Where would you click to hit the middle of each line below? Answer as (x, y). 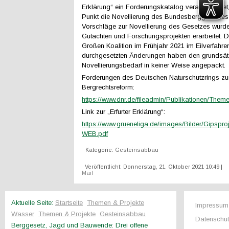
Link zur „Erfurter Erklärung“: (123, 112)
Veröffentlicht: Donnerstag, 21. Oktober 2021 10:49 (152, 167)
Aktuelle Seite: (33, 203)
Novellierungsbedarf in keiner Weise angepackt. (154, 65)
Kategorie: (100, 150)
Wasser (23, 214)
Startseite (69, 203)
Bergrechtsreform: (108, 87)
